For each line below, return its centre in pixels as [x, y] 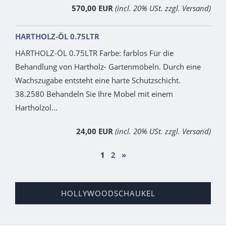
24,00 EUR [95, 131]
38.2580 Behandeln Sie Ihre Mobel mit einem [94, 94]
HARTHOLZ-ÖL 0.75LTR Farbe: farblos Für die [94, 53]
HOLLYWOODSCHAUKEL [108, 193]
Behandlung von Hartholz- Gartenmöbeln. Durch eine [108, 66]
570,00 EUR [92, 8]
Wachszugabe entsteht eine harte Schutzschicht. [98, 80]
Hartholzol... [36, 107]
